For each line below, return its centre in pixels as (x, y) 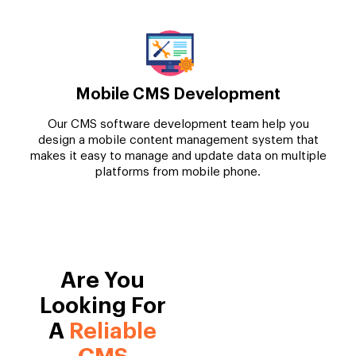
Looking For (103, 306)
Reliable (113, 331)
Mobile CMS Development (178, 94)
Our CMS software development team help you (178, 124)
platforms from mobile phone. (178, 172)
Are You (103, 280)
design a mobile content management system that (178, 140)
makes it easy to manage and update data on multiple (178, 156)
